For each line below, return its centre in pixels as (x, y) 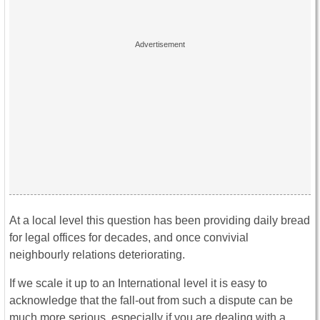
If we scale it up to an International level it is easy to (138, 283)
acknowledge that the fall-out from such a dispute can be (151, 300)
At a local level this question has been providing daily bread (160, 220)
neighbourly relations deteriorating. (97, 254)
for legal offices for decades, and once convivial (129, 237)
